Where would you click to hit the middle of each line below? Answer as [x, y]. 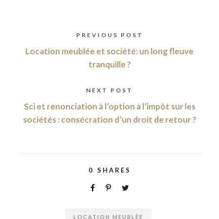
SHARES [114, 170]
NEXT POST [109, 90]
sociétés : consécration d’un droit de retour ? [109, 120]
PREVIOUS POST [109, 35]
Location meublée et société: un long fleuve [109, 51]
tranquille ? [109, 65]
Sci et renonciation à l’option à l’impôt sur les [109, 107]
